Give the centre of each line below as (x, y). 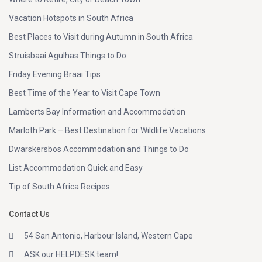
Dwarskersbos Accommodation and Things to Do (99, 149)
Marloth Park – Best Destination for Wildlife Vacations (108, 131)
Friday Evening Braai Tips (55, 75)
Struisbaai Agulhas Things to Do (68, 56)
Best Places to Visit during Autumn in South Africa (101, 37)
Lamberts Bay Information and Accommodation (97, 112)
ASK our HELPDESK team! (71, 255)
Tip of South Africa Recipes (60, 187)
